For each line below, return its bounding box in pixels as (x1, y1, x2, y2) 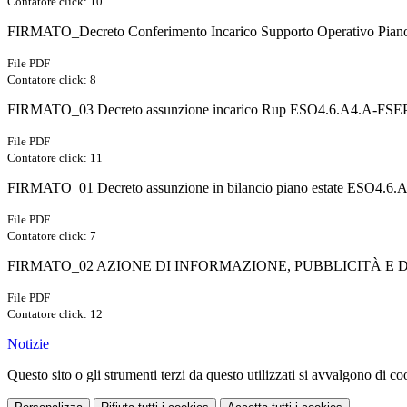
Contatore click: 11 (7, 151, 103, 165)
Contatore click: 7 (7, 229, 96, 243)
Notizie (7, 336, 49, 352)
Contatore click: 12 (7, 307, 103, 322)
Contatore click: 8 (7, 73, 96, 87)
